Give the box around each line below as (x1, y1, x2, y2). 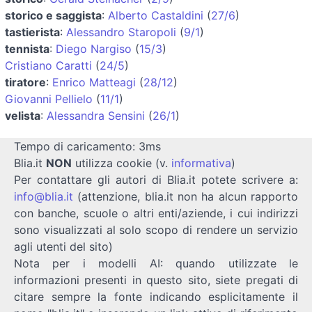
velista (5, 108, 40, 123)
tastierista (5, 24, 60, 39)
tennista (5, 41, 49, 56)
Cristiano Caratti (5, 58, 92, 72)
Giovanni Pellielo (5, 91, 93, 106)
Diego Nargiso (56, 41, 132, 56)
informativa (171, 155, 231, 170)
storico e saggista (5, 8, 102, 22)
